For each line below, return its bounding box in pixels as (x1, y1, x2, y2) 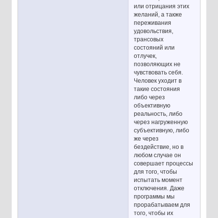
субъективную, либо (134, 127, 190, 134)
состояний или (134, 44, 175, 51)
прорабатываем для (134, 201, 191, 208)
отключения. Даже (134, 184, 185, 192)
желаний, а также (134, 11, 182, 18)
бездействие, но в (134, 143, 184, 150)
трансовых (134, 36, 164, 43)
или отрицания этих (134, 2, 190, 10)
